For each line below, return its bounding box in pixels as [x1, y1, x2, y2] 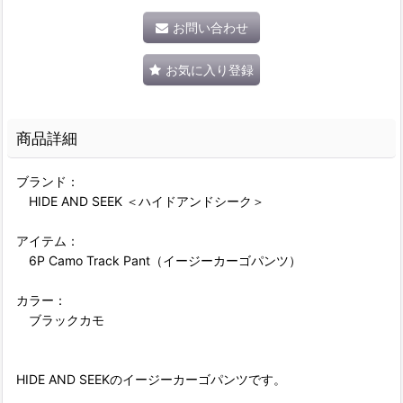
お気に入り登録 [166, 62, 254, 78]
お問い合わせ [172, 20, 248, 36]
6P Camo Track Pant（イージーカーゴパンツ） [16, 253, 301, 269]
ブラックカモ [16, 312, 104, 328]
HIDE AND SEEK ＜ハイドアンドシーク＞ [16, 193, 264, 210]
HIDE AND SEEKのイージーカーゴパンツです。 [16, 372, 286, 388]
